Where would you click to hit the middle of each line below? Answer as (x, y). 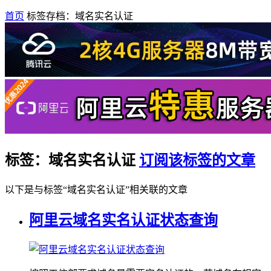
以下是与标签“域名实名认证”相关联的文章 (96, 189)
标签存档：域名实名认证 (80, 16)
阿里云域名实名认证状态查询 (123, 220)
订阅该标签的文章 (197, 160)
